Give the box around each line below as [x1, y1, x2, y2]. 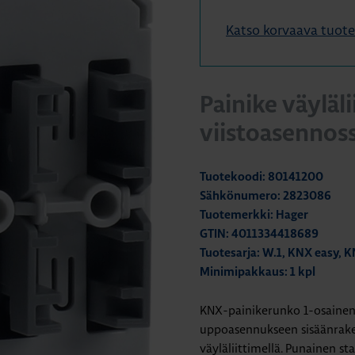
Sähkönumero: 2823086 [200, 190, 331, 202]
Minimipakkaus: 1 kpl [200, 266, 315, 278]
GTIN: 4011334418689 [200, 228, 319, 240]
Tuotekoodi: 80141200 [200, 171, 323, 183]
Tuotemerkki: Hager [200, 209, 308, 221]
